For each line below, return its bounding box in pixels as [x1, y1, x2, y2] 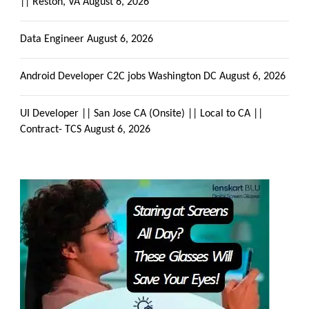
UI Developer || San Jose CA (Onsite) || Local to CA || [20, 108, 263, 119]
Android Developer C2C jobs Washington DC [20, 70, 217, 82]
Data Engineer [20, 33, 84, 45]
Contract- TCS [20, 123, 81, 135]
